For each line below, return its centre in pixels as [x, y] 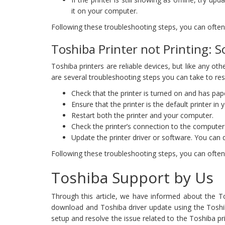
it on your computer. [104, 11]
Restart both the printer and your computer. [142, 116]
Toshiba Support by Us [132, 178]
